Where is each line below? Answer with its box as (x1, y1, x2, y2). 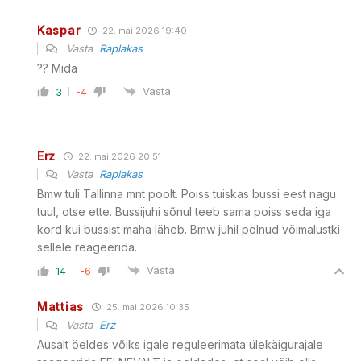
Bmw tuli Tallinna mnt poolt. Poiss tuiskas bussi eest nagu (37, 186, 336, 201)
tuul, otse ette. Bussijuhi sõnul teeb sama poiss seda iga (37, 204, 331, 218)
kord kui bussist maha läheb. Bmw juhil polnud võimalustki (37, 222, 340, 236)
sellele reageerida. (37, 239, 137, 254)
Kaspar (37, 23, 81, 37)
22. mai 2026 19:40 (100, 24, 188, 36)
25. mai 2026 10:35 (103, 301, 189, 313)
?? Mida (37, 60, 77, 75)
